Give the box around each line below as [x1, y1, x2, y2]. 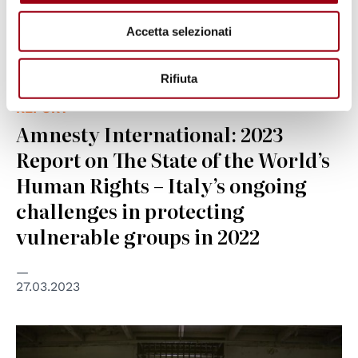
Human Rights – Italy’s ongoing [16, 170, 307, 199]
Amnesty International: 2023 [16, 119, 284, 148]
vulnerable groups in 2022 [16, 221, 260, 250]
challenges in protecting [16, 196, 245, 225]
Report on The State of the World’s [16, 145, 330, 173]
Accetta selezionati [126, 24, 232, 38]
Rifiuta [161, 71, 197, 86]
